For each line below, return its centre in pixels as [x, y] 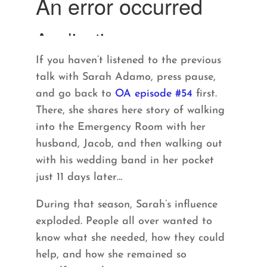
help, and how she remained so [111, 255]
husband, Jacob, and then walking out [129, 144]
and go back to [73, 94]
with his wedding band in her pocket [125, 161]
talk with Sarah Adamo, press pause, [125, 77]
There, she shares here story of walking [130, 111]
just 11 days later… [79, 178]
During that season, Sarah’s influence [126, 205]
